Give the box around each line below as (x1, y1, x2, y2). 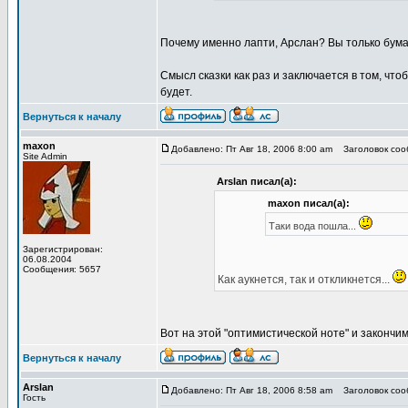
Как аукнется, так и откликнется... (217, 273, 393, 286)
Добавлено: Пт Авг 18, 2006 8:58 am (171, 385, 332, 395)
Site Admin (23, 151, 67, 161)
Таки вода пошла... (268, 220, 359, 231)
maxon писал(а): (267, 198, 350, 209)
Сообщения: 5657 (23, 264, 101, 274)
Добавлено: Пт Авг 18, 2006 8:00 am (171, 144, 332, 154)
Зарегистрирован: (23, 244, 103, 254)
